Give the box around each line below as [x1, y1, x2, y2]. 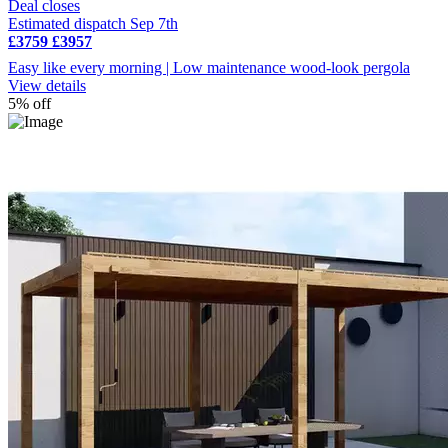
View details [8, 76, 86, 94]
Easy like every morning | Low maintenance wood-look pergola [8, 58, 410, 76]
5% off [8, 94, 51, 112]
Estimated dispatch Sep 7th [8, 14, 178, 32]
